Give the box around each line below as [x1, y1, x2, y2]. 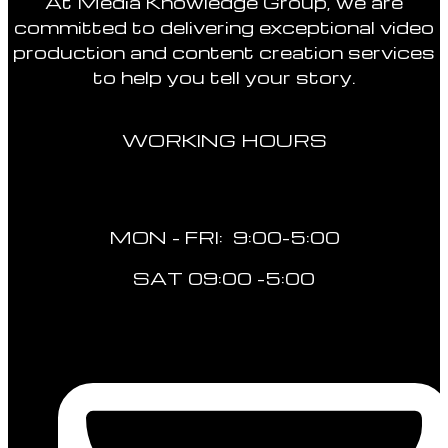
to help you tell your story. [92, 65, 356, 89]
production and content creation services [13, 40, 435, 64]
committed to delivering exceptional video [14, 15, 434, 39]
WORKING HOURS [121, 127, 327, 151]
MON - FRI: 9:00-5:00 [108, 224, 340, 248]
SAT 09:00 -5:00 [133, 265, 315, 289]
